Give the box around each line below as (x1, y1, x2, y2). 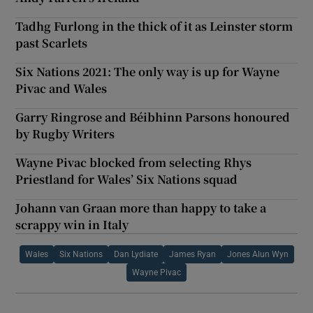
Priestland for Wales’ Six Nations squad (15, 170, 238, 187)
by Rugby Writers (15, 125, 115, 142)
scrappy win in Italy (15, 216, 129, 233)
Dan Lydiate (113, 249, 158, 259)
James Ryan (168, 249, 216, 259)
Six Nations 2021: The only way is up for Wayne (15, 63, 280, 80)
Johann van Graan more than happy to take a (15, 199, 267, 216)
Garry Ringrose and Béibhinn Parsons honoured (15, 108, 291, 125)
